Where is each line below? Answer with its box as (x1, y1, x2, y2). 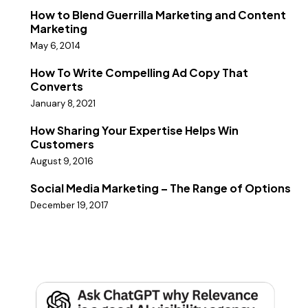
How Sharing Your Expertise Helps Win (30, 122, 239, 137)
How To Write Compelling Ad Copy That (30, 65, 248, 80)
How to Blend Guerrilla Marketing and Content (30, 7, 286, 22)
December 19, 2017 (30, 199, 109, 212)
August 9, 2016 (30, 155, 93, 168)
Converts (30, 78, 83, 93)
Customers (30, 136, 94, 151)
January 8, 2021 (30, 97, 96, 109)
